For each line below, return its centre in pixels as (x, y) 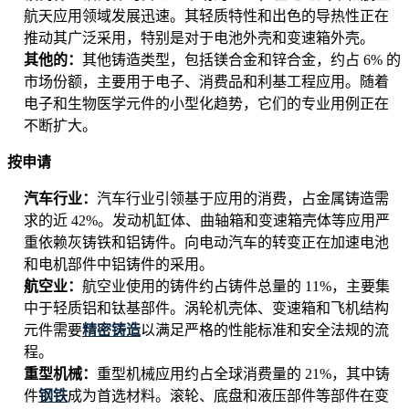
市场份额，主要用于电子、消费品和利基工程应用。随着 (206, 82)
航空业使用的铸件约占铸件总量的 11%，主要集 (236, 287)
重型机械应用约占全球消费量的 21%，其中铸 (243, 374)
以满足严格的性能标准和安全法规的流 (265, 330)
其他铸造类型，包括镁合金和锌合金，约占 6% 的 (241, 60)
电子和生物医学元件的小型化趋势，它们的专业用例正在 (206, 104)
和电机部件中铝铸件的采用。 (119, 265)
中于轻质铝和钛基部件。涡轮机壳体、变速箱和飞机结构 (206, 309)
